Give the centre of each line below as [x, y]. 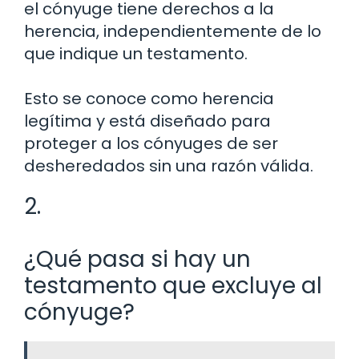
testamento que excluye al [173, 285]
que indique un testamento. [136, 53]
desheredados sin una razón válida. [169, 165]
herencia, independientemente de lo [173, 31]
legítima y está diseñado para [147, 121]
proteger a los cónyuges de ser [151, 143]
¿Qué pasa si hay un [137, 259]
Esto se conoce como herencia [149, 98]
